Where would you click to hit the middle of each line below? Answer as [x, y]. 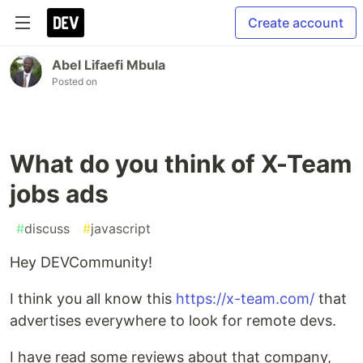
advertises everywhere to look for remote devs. [173, 320]
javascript [121, 228]
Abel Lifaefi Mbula [109, 65]
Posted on [75, 81]
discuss [47, 228]
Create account [296, 23]
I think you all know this [93, 299]
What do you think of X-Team [181, 164]
